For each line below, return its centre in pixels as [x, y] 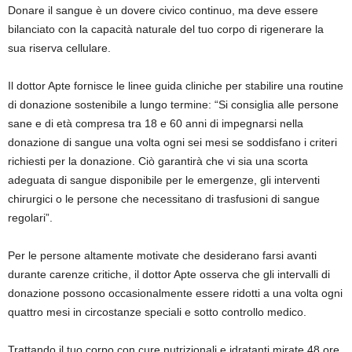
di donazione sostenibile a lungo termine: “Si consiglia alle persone [173, 105]
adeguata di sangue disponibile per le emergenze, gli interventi [164, 180]
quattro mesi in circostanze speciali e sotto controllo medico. [157, 312]
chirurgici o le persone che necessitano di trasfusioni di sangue [164, 199]
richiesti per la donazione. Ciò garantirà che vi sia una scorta [158, 161]
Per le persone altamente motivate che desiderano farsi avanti [162, 256]
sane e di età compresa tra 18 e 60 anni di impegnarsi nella [156, 124]
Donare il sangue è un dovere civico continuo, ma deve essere [163, 11]
